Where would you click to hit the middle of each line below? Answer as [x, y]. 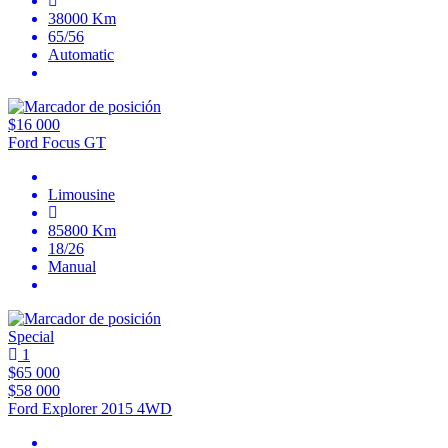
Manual [72, 267]
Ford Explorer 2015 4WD [90, 409]
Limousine [81, 195]
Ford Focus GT [57, 143]
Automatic [81, 55]
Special [31, 337]
